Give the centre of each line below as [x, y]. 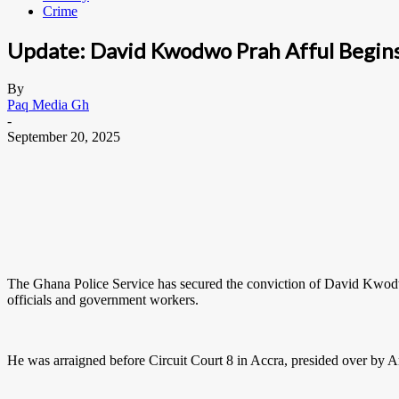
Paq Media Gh [48, 104]
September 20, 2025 [64, 136]
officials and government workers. [103, 299]
